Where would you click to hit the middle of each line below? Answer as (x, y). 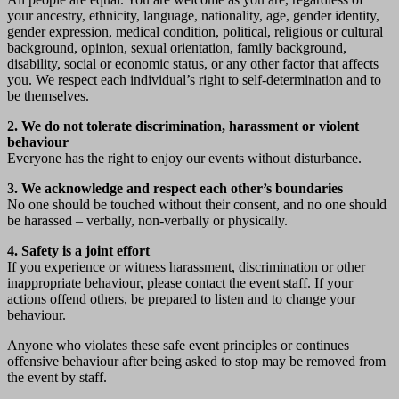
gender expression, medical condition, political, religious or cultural (195, 31)
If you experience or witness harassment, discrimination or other (186, 266)
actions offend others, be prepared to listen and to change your (181, 298)
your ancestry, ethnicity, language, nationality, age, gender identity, (193, 15)
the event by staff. (57, 377)
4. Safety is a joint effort (78, 250)
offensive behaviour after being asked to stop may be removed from (196, 361)
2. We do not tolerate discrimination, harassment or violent (183, 126)
